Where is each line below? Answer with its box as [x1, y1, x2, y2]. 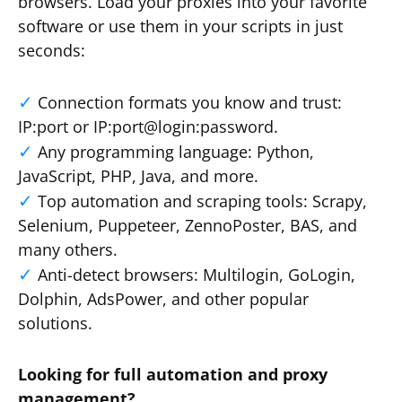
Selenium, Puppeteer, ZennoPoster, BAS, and [18, 214, 357, 236]
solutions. [18, 312, 92, 334]
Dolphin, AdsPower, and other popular [18, 288, 309, 310]
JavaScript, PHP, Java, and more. [18, 165, 258, 187]
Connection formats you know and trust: [38, 92, 342, 113]
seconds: [18, 39, 85, 61]
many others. [18, 239, 118, 260]
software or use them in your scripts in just [18, 15, 343, 37]
